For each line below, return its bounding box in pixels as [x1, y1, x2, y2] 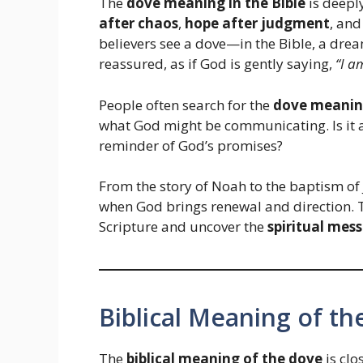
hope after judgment [185, 14, 330, 33]
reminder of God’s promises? [99, 135, 283, 155]
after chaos [99, 14, 178, 33]
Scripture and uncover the [99, 217, 267, 237]
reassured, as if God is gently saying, [99, 54, 335, 74]
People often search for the [99, 95, 273, 114]
